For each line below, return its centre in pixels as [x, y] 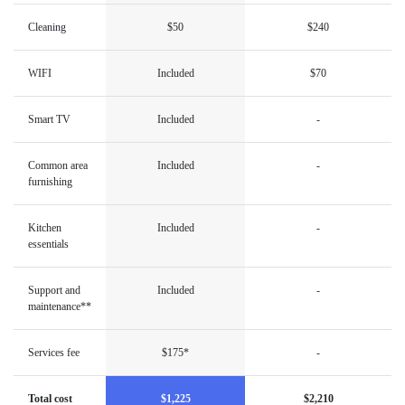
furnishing [50, 181]
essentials [48, 244]
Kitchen [45, 227]
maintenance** [60, 306]
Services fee [54, 352]
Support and [54, 290]
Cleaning [47, 27]
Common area [58, 165]
